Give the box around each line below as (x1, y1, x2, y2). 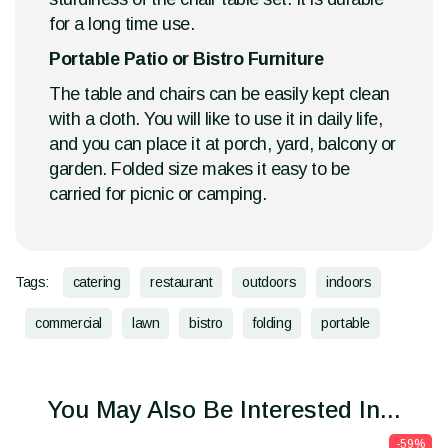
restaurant (150, 274, 213, 291)
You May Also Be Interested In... (47, 396, 401, 424)
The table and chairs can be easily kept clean (49, 84, 390, 105)
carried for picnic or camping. (49, 184, 266, 205)
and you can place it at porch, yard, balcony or (49, 134, 396, 155)
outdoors (242, 274, 297, 291)
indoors (326, 274, 372, 291)
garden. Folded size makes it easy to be (49, 159, 350, 180)
